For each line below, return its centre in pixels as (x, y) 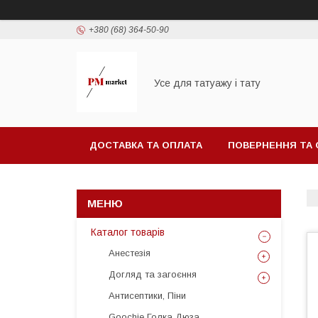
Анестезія (130, 253)
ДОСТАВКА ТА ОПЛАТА (146, 145)
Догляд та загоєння (153, 274)
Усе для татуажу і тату (207, 83)
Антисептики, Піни (147, 296)
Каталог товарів (128, 232)
